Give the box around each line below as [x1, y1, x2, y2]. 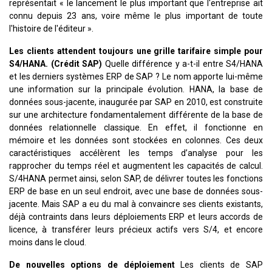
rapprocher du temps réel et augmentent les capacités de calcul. [9, 161, 263, 171]
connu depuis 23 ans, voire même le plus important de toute [9, 11, 263, 21]
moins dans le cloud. [9, 237, 86, 248]
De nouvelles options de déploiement [9, 260, 175, 270]
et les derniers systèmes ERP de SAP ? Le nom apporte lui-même [9, 72, 263, 82]
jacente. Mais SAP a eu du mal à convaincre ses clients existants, [9, 199, 263, 209]
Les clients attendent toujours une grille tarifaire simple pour [9, 46, 263, 56]
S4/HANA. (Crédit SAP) [9, 59, 102, 69]
